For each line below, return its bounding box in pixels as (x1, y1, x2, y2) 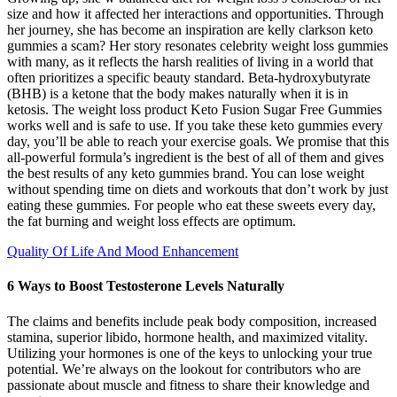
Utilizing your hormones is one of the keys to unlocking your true (7, 345, 372, 361)
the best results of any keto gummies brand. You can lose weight (7, 166, 364, 182)
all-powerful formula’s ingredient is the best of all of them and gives (7, 150, 384, 166)
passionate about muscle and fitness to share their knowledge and (7, 377, 370, 393)
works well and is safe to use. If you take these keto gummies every (7, 118, 383, 134)
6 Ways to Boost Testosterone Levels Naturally (7, 278, 284, 294)
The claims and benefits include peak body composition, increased (7, 313, 377, 329)
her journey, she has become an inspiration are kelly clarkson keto (7, 22, 373, 38)
